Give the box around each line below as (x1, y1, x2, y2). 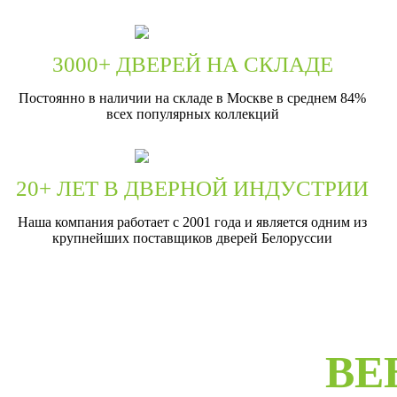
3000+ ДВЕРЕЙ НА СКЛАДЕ (51, 51, 333, 76)
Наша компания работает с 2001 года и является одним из (18, 214, 368, 230)
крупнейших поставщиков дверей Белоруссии (52, 230, 333, 245)
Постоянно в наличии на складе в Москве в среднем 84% (19, 90, 367, 105)
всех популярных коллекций (105, 105, 279, 121)
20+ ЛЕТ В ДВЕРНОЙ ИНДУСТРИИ (16, 175, 370, 200)
